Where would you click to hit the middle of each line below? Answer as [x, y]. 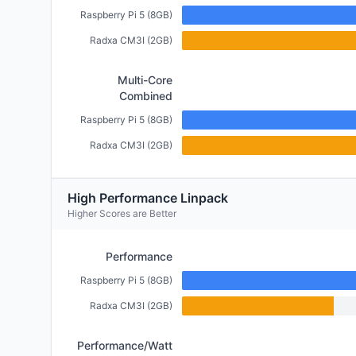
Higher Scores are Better [122, 213]
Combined [146, 96]
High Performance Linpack [148, 198]
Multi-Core [145, 80]
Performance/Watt [125, 345]
